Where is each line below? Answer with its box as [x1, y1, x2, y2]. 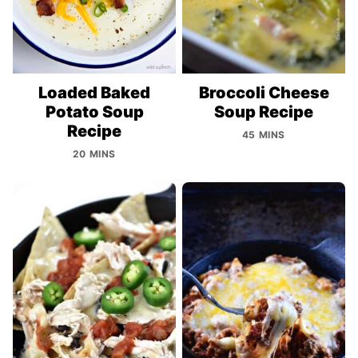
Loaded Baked [38, 83, 150, 103]
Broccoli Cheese [198, 83, 329, 103]
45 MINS [241, 129, 286, 141]
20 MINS [72, 148, 117, 161]
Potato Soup [45, 102, 144, 122]
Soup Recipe [214, 102, 313, 122]
